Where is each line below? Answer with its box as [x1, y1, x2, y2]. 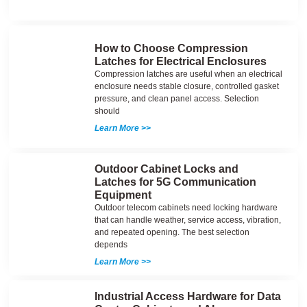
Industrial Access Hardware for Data [94, 291, 281, 303]
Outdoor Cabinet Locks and [94, 163, 238, 175]
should [94, 106, 120, 116]
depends [94, 240, 127, 250]
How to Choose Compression [94, 42, 248, 54]
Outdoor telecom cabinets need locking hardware [94, 203, 278, 213]
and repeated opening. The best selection [94, 228, 249, 238]
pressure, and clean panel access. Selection [94, 93, 259, 103]
